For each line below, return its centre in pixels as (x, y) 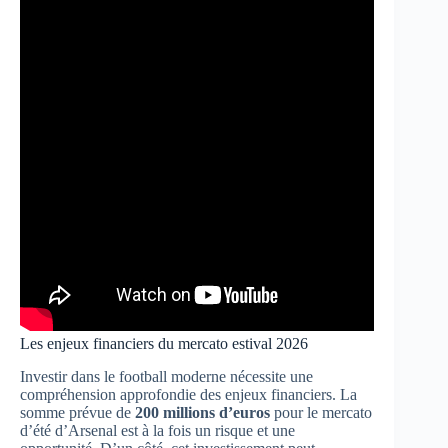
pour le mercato (321, 412)
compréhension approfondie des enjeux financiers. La (188, 394)
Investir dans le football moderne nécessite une (166, 376)
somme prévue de (77, 412)
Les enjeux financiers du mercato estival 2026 (164, 343)
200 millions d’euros (202, 412)
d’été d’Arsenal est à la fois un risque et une (157, 430)
